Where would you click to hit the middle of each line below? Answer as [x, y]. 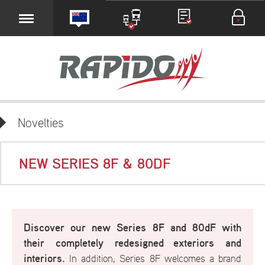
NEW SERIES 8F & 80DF [95, 164]
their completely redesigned [99, 244]
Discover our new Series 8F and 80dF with [132, 228]
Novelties [41, 124]
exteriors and [207, 244]
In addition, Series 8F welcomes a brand [153, 259]
